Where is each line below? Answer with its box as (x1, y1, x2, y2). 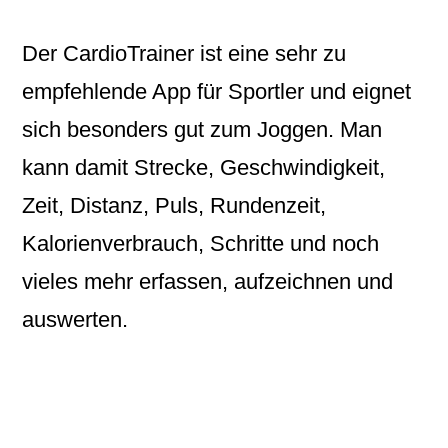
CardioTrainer (63, 41, 201, 66)
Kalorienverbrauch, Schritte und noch (22, 231, 380, 256)
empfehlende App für (22, 79, 229, 104)
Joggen (257, 117, 329, 142)
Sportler (228, 79, 311, 104)
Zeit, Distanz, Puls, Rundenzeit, (22, 193, 327, 218)
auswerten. (22, 307, 129, 332)
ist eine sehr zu (200, 41, 347, 66)
